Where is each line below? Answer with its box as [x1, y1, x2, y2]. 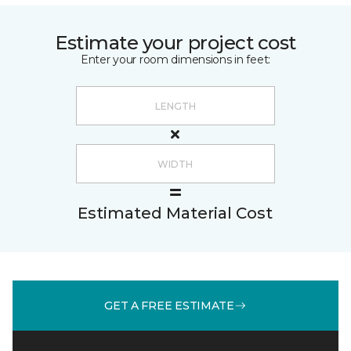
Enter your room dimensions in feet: [80, 52, 271, 67]
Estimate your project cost [55, 31, 296, 54]
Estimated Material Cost [78, 204, 273, 223]
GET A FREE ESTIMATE [104, 298, 234, 313]
